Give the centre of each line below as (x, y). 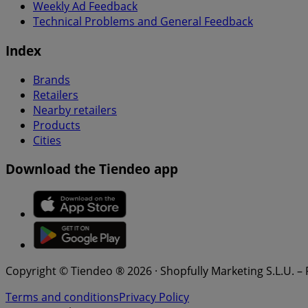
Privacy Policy (154, 297)
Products (57, 125)
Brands (52, 79)
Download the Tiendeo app (92, 169)
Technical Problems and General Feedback (143, 22)
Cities (47, 140)
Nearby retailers (75, 110)
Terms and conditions (62, 297)
